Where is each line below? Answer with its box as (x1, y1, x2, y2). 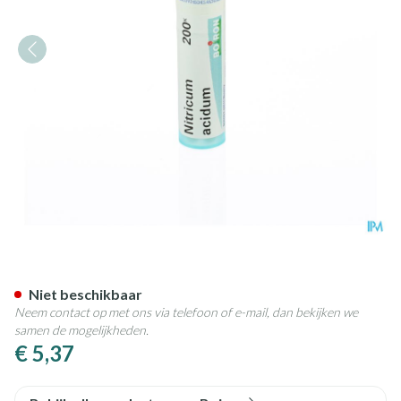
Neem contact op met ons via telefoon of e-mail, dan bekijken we (14, 304, 358, 320)
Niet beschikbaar (29, 286, 142, 303)
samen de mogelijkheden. (14, 322, 149, 337)
